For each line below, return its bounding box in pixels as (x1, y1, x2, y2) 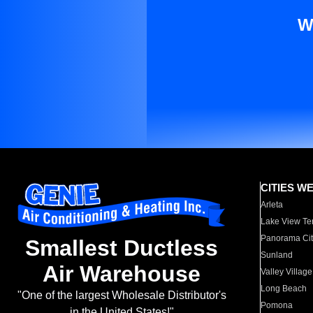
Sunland (261, 250, 293, 260)
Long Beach (261, 284, 307, 293)
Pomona (261, 300, 293, 310)
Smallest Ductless (25, 235, 218, 261)
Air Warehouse (43, 261, 201, 287)
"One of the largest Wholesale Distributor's (17, 289, 226, 302)
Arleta (261, 200, 284, 210)
